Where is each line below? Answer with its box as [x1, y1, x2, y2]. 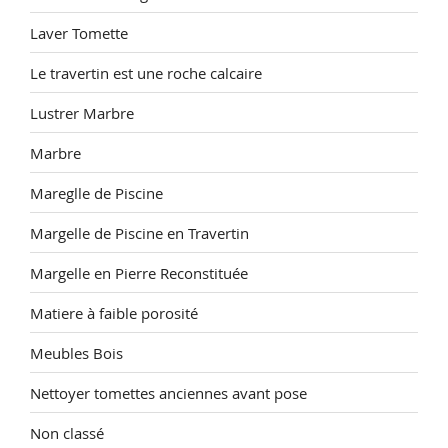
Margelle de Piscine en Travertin [30, 222, 249, 243]
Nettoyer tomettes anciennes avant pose [30, 382, 307, 403]
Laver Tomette [30, 22, 128, 43]
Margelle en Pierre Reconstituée [30, 262, 248, 283]
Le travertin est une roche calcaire [30, 62, 262, 83]
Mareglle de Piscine [30, 182, 163, 203]
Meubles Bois [30, 342, 123, 363]
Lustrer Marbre [30, 102, 134, 123]
